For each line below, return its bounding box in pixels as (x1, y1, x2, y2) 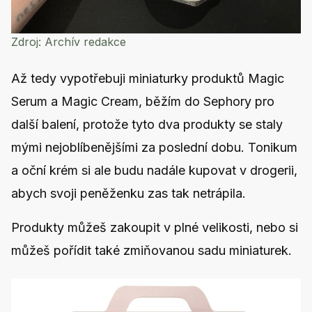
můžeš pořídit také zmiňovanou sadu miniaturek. (11, 243, 292, 258)
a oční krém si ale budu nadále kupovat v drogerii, (11, 163, 297, 178)
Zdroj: (11, 35, 41, 49)
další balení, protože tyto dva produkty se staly (11, 117, 283, 132)
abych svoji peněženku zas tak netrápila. (11, 186, 249, 201)
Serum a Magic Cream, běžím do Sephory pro (11, 94, 274, 109)
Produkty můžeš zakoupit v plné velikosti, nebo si (11, 220, 298, 235)
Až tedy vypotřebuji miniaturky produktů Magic (11, 71, 284, 86)
